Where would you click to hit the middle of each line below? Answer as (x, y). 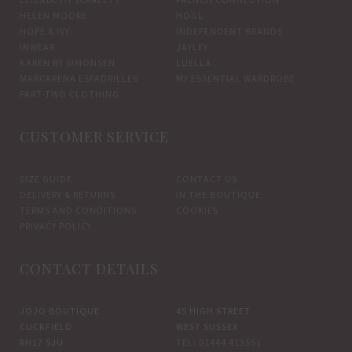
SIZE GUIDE (46, 179)
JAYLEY (192, 47)
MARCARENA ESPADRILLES (79, 78)
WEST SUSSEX (207, 326)
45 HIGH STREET (214, 311)
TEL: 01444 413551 (219, 342)
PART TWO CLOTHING (70, 94)
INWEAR (37, 47)
